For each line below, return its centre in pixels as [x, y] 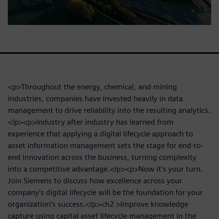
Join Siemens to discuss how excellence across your [95, 180]
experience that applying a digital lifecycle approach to [100, 133]
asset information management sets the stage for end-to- [106, 145]
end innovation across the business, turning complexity [102, 157]
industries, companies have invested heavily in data [95, 98]
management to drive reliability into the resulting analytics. [109, 110]
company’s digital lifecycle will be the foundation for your [105, 192]
